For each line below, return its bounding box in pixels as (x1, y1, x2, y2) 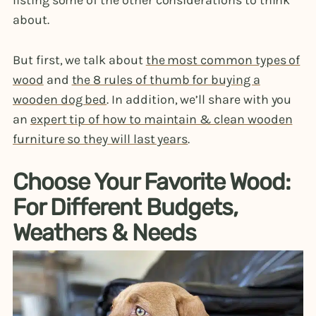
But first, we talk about (13, 52, 146, 68)
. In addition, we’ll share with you (107, 92, 292, 108)
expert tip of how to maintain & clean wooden (30, 111, 293, 128)
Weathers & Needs (13, 219, 197, 247)
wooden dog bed (13, 92, 107, 108)
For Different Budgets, (13, 193, 238, 221)
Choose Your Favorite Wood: (13, 168, 291, 196)
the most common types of (145, 52, 300, 68)
